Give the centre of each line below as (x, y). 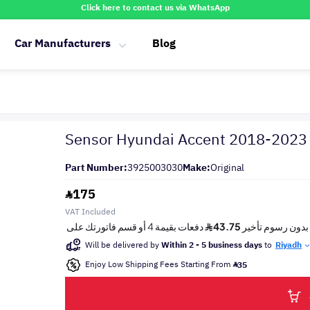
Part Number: (96, 168)
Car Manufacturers (63, 44)
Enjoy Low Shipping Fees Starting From (159, 264)
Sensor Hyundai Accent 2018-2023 (186, 139)
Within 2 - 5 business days (212, 245)
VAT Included (90, 212)
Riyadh (289, 245)
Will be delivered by (123, 245)
